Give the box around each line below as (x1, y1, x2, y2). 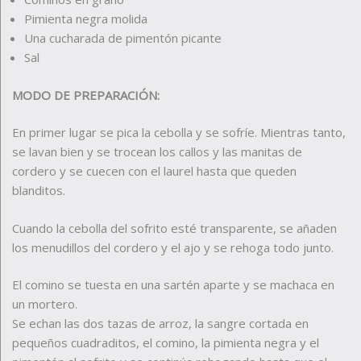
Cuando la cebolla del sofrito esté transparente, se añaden (12, 219, 337, 236)
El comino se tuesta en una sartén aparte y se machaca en (12, 276, 334, 293)
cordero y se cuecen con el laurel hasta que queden (12, 163, 297, 180)
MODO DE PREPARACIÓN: (12, 86, 160, 103)
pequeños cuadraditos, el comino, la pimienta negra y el (12, 334, 319, 351)
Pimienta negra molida (24, 10, 147, 27)
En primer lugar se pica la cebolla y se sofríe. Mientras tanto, (12, 124, 346, 141)
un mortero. (12, 296, 77, 313)
